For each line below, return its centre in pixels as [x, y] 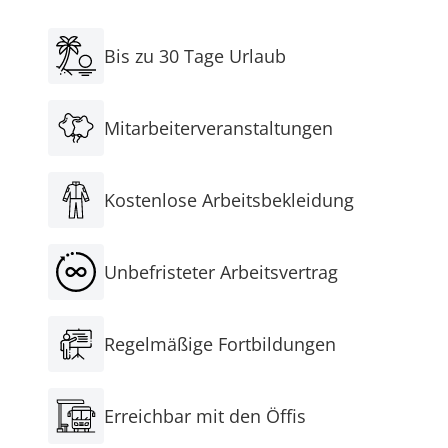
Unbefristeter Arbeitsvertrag [221, 272]
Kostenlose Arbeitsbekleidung [229, 200]
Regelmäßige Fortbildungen [220, 344]
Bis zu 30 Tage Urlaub [195, 56]
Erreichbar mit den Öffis [205, 416]
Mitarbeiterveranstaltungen [218, 128]
